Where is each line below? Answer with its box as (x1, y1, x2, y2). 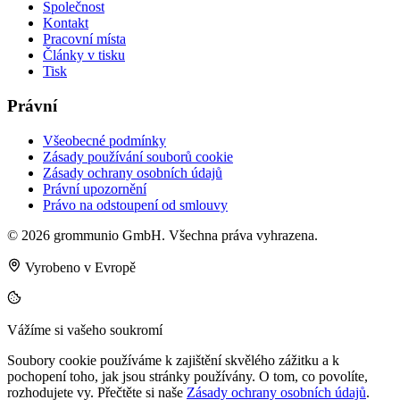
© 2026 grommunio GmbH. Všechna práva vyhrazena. (7, 227, 318, 243)
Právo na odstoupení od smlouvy (43, 196, 228, 212)
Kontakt (43, 15, 88, 31)
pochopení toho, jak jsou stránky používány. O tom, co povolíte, (7, 368, 368, 384)
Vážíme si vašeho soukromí (7, 321, 162, 337)
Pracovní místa (43, 31, 126, 47)
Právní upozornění (43, 180, 146, 196)
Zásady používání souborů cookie (43, 148, 233, 164)
